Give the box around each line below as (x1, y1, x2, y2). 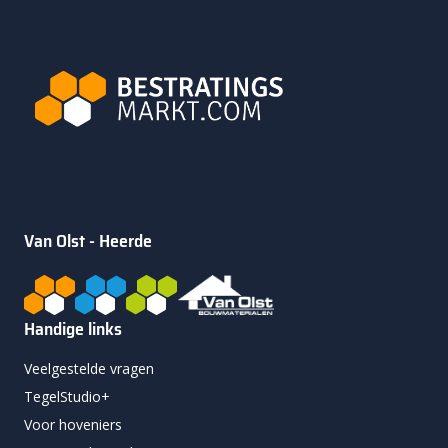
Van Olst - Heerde (24, 227, 152, 256)
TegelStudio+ (24, 387, 110, 407)
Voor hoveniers (24, 415, 122, 435)
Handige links (24, 315, 122, 344)
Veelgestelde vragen (24, 359, 154, 379)
